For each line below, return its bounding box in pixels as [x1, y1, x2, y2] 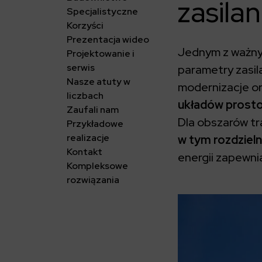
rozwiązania [67, 174, 119, 187]
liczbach [67, 89, 104, 102]
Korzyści [67, 19, 104, 32]
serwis [67, 61, 95, 74]
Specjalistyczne [67, 5, 138, 18]
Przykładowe [67, 118, 123, 130]
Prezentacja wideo [67, 33, 149, 46]
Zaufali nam [67, 104, 119, 116]
